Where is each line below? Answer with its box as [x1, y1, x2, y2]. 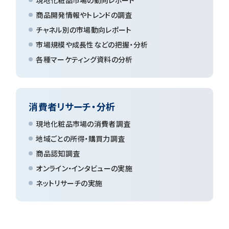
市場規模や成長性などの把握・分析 [36, 39, 148, 50]
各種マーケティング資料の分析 [36, 54, 133, 64]
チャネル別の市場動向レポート [36, 24, 132, 35]
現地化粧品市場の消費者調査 [36, 118, 131, 129]
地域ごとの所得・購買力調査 [36, 133, 125, 144]
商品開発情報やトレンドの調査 [36, 9, 132, 20]
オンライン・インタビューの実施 [36, 163, 132, 173]
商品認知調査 [36, 148, 80, 158]
